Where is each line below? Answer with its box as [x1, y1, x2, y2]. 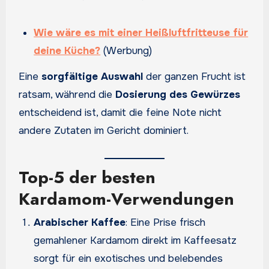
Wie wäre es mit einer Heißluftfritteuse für [34, 26, 249, 40]
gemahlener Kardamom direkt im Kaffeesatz [34, 234, 237, 247]
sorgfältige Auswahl [41, 70, 143, 83]
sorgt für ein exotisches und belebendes [34, 252, 223, 265]
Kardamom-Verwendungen [18, 187, 234, 212]
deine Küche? [34, 44, 101, 58]
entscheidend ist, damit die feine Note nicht [18, 106, 222, 119]
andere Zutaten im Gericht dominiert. [18, 124, 189, 138]
